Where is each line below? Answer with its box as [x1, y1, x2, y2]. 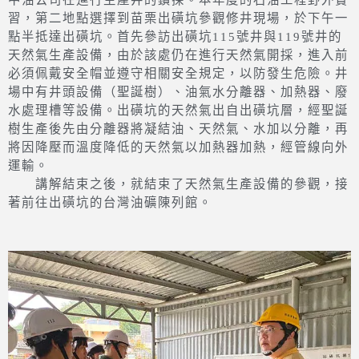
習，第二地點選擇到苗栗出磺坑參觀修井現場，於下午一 [8, 12, 349, 26]
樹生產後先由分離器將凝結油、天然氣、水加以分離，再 [8, 123, 349, 136]
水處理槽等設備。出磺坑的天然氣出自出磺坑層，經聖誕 [8, 104, 349, 118]
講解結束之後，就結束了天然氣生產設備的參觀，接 [8, 178, 349, 192]
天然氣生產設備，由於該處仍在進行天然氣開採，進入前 [8, 49, 349, 63]
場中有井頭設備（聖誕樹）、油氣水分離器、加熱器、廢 [8, 86, 349, 99]
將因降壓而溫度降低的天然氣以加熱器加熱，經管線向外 [8, 141, 349, 155]
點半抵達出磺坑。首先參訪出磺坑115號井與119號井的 [8, 30, 342, 44]
